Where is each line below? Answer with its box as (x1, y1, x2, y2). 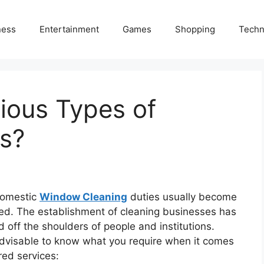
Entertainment (39, 24, 99, 35)
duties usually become (127, 191, 237, 203)
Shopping (175, 24, 215, 35)
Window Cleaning (39, 191, 127, 203)
